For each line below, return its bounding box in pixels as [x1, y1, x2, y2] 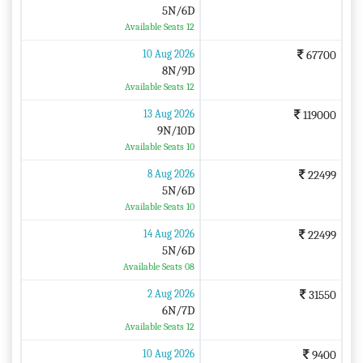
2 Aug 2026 [147, 287, 194, 300]
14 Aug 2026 [143, 227, 194, 240]
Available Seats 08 [122, 260, 194, 272]
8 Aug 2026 [147, 167, 194, 180]
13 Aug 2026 [143, 107, 194, 120]
